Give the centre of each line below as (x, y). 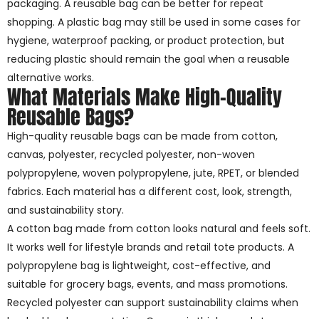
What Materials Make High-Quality (145, 97)
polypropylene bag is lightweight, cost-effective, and (139, 266)
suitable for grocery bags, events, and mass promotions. (147, 284)
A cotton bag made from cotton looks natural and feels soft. (159, 229)
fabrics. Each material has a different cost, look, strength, (150, 192)
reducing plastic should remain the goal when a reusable (148, 59)
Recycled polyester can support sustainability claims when (153, 303)
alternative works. (51, 78)
